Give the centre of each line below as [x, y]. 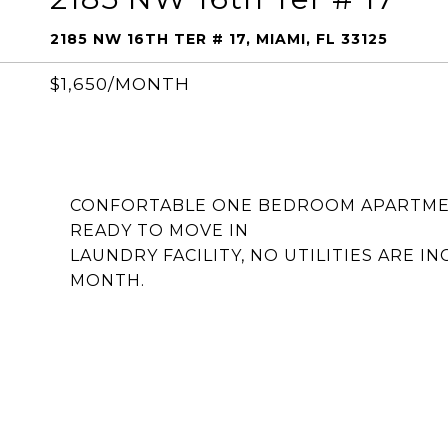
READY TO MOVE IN [159, 230]
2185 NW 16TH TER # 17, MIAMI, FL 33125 [219, 39]
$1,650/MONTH [120, 84]
